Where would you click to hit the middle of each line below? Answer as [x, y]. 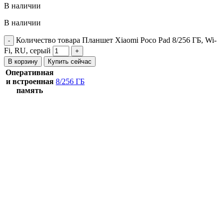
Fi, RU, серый [27, 51]
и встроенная [30, 82]
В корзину [23, 62]
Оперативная [30, 73]
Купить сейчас [70, 62]
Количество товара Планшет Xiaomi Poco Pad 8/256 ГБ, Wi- [116, 40]
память [30, 91]
